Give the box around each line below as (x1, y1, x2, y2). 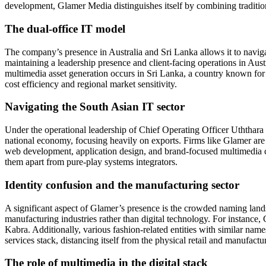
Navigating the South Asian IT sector (5, 100, 185, 113)
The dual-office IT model (5, 22, 125, 35)
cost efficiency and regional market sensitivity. (5, 78, 177, 89)
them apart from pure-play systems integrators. (5, 157, 178, 167)
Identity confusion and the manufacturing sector (5, 178, 239, 191)
